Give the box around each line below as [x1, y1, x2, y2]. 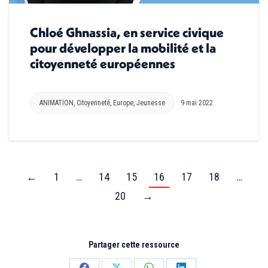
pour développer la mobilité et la [30, 39, 216, 56]
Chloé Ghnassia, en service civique [30, 23, 224, 41]
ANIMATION [39, 98, 74, 107]
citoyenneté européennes [30, 54, 175, 72]
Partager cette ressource [89, 239, 179, 249]
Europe [113, 98, 133, 107]
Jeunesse [136, 98, 165, 107]
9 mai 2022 [181, 98, 213, 107]
